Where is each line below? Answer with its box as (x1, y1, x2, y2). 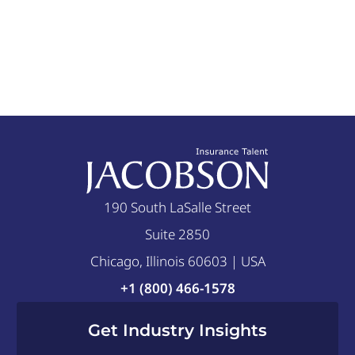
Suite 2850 (145, 224, 210, 243)
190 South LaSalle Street (104, 197, 251, 216)
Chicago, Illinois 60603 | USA (90, 251, 265, 270)
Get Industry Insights (88, 319, 267, 340)
